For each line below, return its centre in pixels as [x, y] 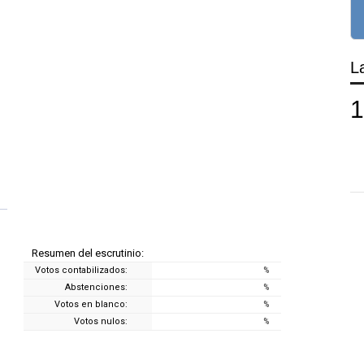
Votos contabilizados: [82, 270]
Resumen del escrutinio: [88, 253]
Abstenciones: [97, 287]
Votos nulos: [101, 321]
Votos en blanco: [91, 304]
